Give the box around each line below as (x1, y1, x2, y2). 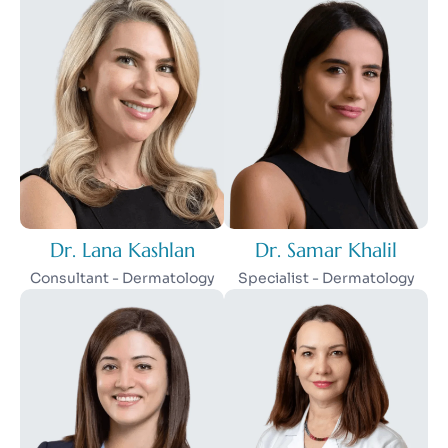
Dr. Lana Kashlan (49, 237, 195, 263)
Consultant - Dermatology (29, 268, 215, 287)
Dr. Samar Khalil (255, 237, 397, 263)
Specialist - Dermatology (237, 268, 415, 287)
